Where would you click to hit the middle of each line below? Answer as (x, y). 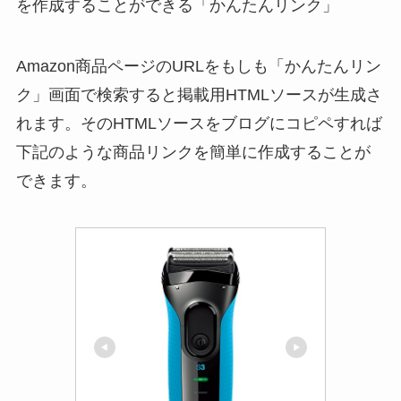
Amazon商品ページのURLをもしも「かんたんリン (198, 66)
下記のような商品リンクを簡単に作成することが (193, 152)
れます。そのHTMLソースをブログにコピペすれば (199, 123)
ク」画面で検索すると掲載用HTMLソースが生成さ (199, 94)
